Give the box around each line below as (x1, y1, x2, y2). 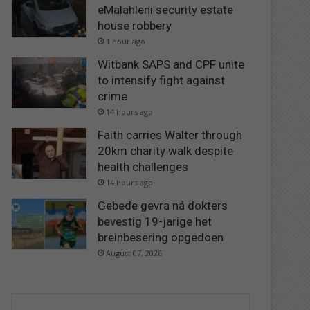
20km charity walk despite (98, 143, 234, 158)
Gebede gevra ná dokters (98, 198, 228, 212)
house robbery (98, 18, 172, 33)
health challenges (98, 159, 189, 174)
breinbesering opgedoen (98, 230, 224, 244)
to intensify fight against (98, 73, 226, 87)
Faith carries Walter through (98, 127, 243, 142)
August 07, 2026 (106, 247, 163, 258)
